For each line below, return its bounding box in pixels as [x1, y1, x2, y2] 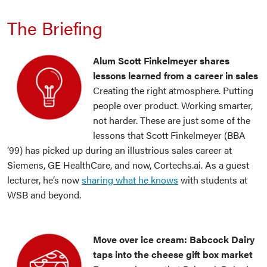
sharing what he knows [82, 173, 178, 187]
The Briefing [7, 15, 103, 41]
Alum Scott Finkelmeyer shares [92, 54, 229, 68]
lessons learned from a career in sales [92, 69, 258, 83]
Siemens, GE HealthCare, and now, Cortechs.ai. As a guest [7, 158, 249, 172]
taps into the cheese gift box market [92, 247, 255, 262]
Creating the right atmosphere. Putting [92, 83, 253, 98]
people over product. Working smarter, [92, 98, 253, 113]
